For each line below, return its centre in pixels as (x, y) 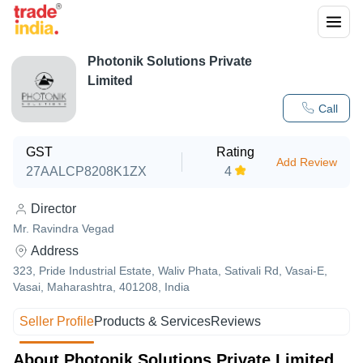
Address (55, 251)
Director (53, 209)
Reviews (236, 321)
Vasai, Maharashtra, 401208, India (101, 287)
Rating (236, 152)
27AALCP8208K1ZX (86, 171)
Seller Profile (57, 321)
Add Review (306, 162)
